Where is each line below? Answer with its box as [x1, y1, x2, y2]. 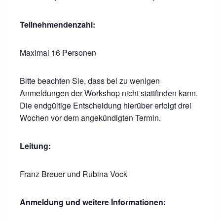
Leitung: [20, 140, 51, 151]
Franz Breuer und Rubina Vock [20, 168, 127, 180]
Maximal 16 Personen [20, 47, 96, 58]
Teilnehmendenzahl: [20, 19, 95, 30]
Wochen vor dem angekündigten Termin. [20, 112, 161, 123]
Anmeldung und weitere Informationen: [20, 196, 166, 208]
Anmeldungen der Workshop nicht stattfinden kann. [20, 87, 198, 99]
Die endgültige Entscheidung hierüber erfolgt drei [20, 100, 191, 111]
